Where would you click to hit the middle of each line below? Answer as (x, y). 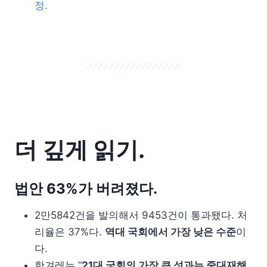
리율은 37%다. (70, 232)
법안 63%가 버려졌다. (86, 189)
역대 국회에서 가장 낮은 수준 (170, 232)
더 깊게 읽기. (80, 150)
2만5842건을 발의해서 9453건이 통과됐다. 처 (141, 215)
